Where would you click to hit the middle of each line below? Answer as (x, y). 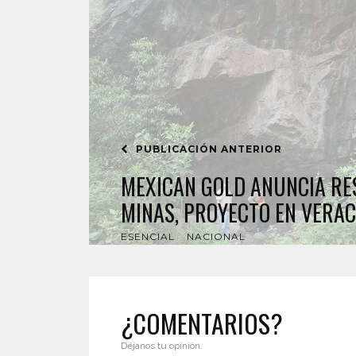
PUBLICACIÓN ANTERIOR (207, 149)
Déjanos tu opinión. (162, 346)
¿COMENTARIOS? (202, 323)
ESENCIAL (148, 237)
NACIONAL (216, 237)
